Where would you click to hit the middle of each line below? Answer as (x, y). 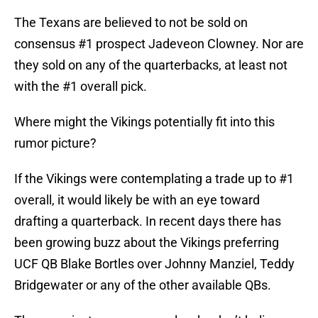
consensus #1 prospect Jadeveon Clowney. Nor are (159, 44)
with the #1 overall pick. (81, 87)
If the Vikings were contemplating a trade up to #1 (154, 179)
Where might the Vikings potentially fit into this (144, 122)
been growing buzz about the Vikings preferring (147, 243)
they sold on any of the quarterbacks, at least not (151, 65)
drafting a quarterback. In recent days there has (148, 221)
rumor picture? (55, 143)
